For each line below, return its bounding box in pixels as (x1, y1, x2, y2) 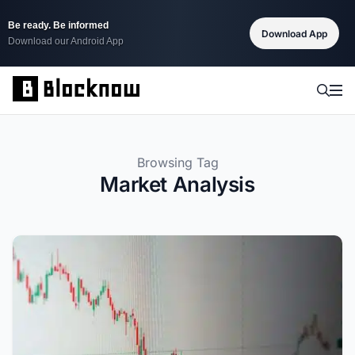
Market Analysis (100, 172, 255, 197)
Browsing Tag (136, 155, 219, 170)
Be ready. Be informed (8, 20, 109, 31)
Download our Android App (8, 36, 124, 47)
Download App (261, 27, 327, 40)
